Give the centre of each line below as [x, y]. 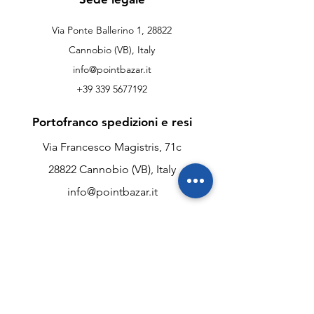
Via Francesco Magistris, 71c [112, 147]
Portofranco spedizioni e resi [112, 122]
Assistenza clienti [112, 282]
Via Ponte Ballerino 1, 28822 [112, 30]
